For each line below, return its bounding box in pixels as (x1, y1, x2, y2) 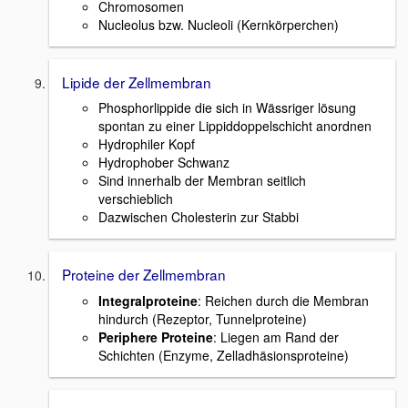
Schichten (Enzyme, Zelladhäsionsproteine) (98, 345, 349, 364)
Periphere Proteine (98, 327, 213, 346)
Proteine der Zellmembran (62, 264, 226, 285)
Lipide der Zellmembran (62, 71, 211, 92)
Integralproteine (98, 291, 198, 310)
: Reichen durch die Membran (198, 291, 369, 310)
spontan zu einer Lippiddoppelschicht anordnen (98, 117, 372, 136)
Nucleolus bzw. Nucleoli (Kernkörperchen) (98, 15, 339, 34)
